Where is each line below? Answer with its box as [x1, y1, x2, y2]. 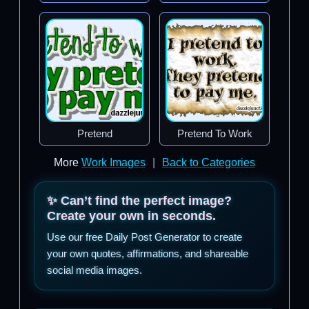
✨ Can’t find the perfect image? [47, 193, 232, 208]
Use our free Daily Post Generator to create [47, 231, 242, 243]
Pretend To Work [177, 128, 252, 139]
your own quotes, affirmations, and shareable [47, 248, 248, 259]
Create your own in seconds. [47, 208, 216, 223]
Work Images [81, 157, 146, 168]
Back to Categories [162, 157, 255, 168]
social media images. [47, 264, 142, 276]
